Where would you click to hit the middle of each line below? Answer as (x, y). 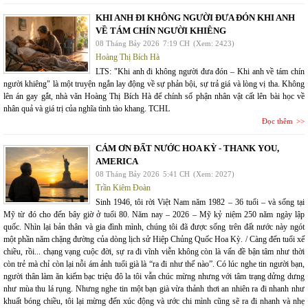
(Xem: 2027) (214, 174)
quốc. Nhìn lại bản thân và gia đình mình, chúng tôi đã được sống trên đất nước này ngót (154, 227)
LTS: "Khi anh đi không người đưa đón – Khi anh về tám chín (200, 71)
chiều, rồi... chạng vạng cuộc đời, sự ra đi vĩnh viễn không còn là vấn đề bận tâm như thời (154, 252)
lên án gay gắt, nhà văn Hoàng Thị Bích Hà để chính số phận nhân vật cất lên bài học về (154, 96)
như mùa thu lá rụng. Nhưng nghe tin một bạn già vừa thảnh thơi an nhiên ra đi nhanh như (154, 289)
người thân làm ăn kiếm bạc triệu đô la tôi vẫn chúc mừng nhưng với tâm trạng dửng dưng (154, 276)
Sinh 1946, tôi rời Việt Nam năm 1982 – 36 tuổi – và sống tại (200, 202)
